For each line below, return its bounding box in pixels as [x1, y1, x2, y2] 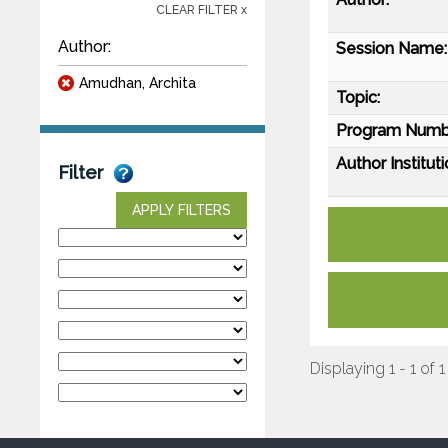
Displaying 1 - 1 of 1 [310, 358, 445, 378]
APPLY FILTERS [132, 201, 231, 218]
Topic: [336, 87, 380, 107]
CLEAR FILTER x [156, 2, 247, 17]
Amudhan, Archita [79, 74, 196, 91]
